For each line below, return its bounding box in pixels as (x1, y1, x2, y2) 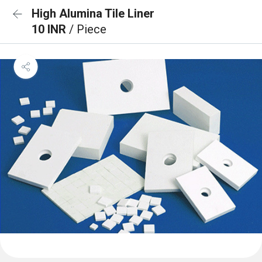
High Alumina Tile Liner (32, 6, 154, 20)
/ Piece (69, 22, 106, 36)
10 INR (32, 22, 69, 36)
